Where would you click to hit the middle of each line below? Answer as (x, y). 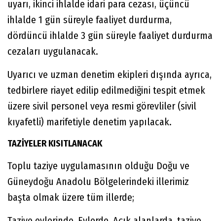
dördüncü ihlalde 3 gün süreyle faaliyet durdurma (110, 36)
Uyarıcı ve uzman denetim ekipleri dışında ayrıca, (110, 75)
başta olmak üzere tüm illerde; (71, 198)
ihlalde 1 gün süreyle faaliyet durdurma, (90, 20)
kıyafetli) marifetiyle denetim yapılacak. (90, 122)
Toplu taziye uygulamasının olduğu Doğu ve (98, 166)
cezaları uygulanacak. (53, 52)
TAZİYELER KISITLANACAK (55, 144)
